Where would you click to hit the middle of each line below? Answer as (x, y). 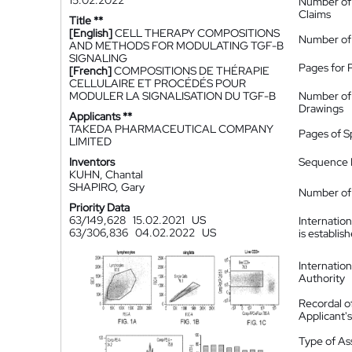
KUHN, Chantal (106, 174)
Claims (315, 14)
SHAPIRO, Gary (107, 187)
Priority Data (99, 207)
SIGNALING (98, 58)
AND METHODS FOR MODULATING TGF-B (176, 46)
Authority (322, 278)
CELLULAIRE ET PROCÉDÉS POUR (158, 83)
